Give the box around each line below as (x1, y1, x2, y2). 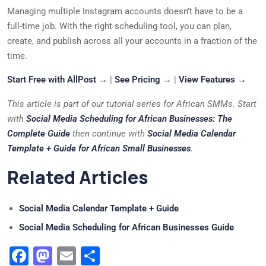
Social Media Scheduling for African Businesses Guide (19, 222, 234, 233)
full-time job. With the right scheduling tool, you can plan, (7, 21, 232, 32)
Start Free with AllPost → (7, 74, 107, 85)
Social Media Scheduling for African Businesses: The (26, 113, 232, 125)
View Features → (179, 74, 246, 85)
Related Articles (7, 165, 148, 190)
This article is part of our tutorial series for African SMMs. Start (7, 99, 256, 110)
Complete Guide (7, 128, 70, 140)
